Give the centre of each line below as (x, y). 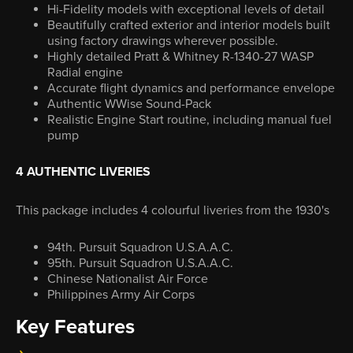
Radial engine (85, 72)
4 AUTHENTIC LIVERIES (83, 172)
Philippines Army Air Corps (121, 295)
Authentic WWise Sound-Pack (129, 104)
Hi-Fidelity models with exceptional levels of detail (186, 9)
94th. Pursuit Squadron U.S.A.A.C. (140, 247)
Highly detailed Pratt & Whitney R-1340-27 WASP (180, 57)
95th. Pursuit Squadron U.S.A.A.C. (140, 263)
